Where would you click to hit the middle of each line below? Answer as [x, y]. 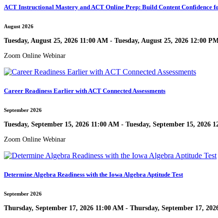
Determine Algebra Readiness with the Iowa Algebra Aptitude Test [93, 175]
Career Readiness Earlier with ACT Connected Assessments [85, 91]
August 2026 [19, 27]
